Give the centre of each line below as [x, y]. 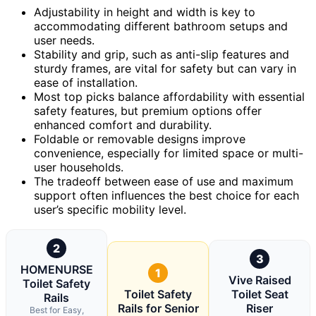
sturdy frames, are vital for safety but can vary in [165, 68]
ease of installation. [86, 82]
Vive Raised [260, 280]
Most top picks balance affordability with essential [169, 96]
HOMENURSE [56, 269]
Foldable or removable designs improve [140, 139]
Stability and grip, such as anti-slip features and [162, 54]
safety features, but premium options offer [148, 110]
